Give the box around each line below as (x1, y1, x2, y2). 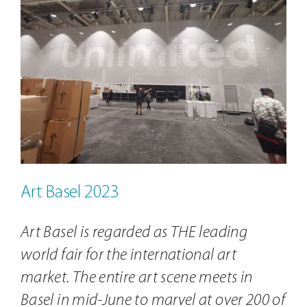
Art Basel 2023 (21, 184, 119, 202)
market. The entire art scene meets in (20, 269, 253, 286)
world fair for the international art (20, 247, 236, 264)
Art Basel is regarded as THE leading (20, 224, 247, 241)
